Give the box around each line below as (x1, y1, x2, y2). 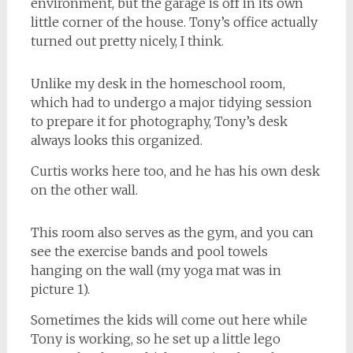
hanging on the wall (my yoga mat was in (30, 262, 281, 278)
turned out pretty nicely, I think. (30, 33, 224, 49)
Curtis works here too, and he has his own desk (30, 163, 320, 179)
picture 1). (30, 281, 90, 297)
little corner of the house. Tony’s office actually (30, 14, 318, 30)
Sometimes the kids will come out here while (30, 312, 307, 328)
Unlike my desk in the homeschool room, (30, 76, 285, 91)
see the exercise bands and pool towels (30, 243, 268, 259)
